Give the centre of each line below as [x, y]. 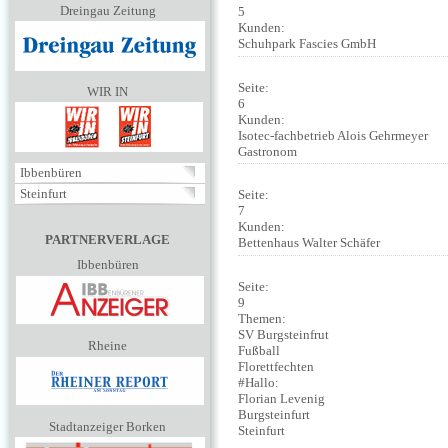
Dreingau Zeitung [107, 10]
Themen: [263, 319]
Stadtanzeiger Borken [107, 426]
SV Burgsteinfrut [283, 335]
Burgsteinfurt [274, 415]
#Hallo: [260, 383]
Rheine [107, 345]
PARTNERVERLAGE [107, 239]
